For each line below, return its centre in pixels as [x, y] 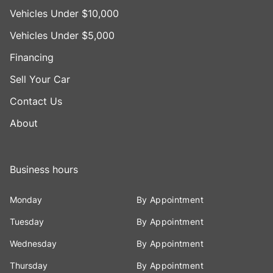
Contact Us [36, 101]
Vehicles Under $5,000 [62, 35]
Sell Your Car [40, 79]
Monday [26, 199]
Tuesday [27, 221]
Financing [32, 57]
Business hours [44, 169]
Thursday [29, 265]
